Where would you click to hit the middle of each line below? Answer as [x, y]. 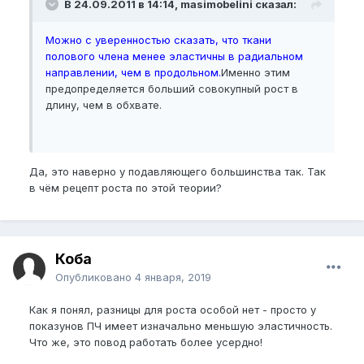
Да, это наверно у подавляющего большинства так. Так [178, 171]
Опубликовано [95, 277]
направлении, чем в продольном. [133, 72]
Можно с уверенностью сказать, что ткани [158, 39]
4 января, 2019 [173, 277]
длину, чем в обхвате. [104, 104]
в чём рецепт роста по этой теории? [126, 187]
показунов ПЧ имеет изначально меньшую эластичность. [181, 325]
